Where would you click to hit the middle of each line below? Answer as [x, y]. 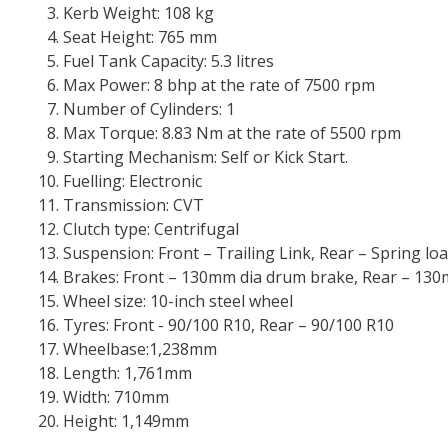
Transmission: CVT [133, 204]
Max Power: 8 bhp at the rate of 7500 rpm [219, 84]
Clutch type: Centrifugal [151, 228]
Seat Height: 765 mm [140, 36]
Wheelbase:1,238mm [140, 348]
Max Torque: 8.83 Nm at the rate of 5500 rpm [234, 132]
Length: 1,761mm [127, 372]
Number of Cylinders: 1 [149, 108]
